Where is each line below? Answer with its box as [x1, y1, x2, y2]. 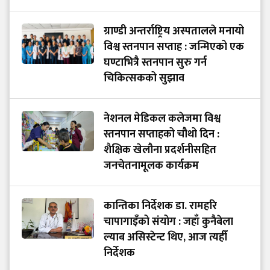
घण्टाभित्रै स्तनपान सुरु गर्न [104, 54, 207, 72]
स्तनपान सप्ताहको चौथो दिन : [104, 125, 219, 144]
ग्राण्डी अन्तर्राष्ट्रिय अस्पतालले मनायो [104, 22, 244, 41]
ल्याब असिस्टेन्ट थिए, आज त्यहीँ [104, 228, 227, 247]
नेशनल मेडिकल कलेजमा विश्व [104, 110, 221, 128]
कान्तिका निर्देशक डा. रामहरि [104, 197, 217, 216]
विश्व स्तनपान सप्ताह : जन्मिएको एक [104, 38, 244, 57]
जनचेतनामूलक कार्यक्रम [104, 157, 199, 175]
